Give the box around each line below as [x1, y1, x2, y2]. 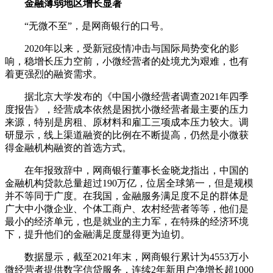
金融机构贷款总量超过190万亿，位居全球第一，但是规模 [5, 177, 253, 188]
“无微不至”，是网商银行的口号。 [24, 20, 169, 31]
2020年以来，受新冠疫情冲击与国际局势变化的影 [24, 43, 239, 54]
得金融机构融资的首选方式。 [5, 142, 132, 153]
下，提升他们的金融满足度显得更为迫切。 [5, 229, 190, 239]
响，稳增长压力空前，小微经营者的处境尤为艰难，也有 [5, 55, 249, 66]
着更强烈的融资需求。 [5, 68, 102, 79]
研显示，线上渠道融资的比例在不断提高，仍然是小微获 [5, 129, 249, 140]
